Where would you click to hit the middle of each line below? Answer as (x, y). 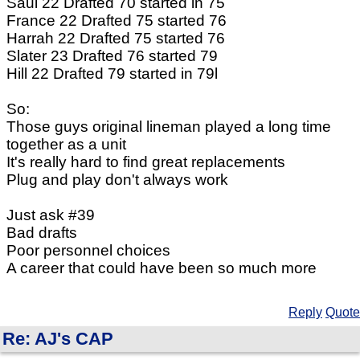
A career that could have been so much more (162, 268)
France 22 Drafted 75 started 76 (117, 21)
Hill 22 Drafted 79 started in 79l (112, 74)
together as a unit (66, 145)
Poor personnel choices (88, 251)
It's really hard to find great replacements (146, 162)
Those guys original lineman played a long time (169, 127)
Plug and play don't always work (117, 180)
